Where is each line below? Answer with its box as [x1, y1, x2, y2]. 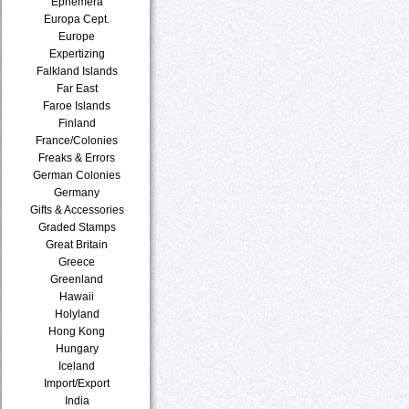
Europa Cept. [44, 13, 110, 25]
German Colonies [33, 169, 121, 181]
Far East [57, 82, 98, 94]
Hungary [56, 342, 99, 354]
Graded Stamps [38, 221, 116, 233]
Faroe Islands [43, 100, 111, 111]
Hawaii [59, 290, 95, 302]
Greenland [50, 273, 104, 285]
